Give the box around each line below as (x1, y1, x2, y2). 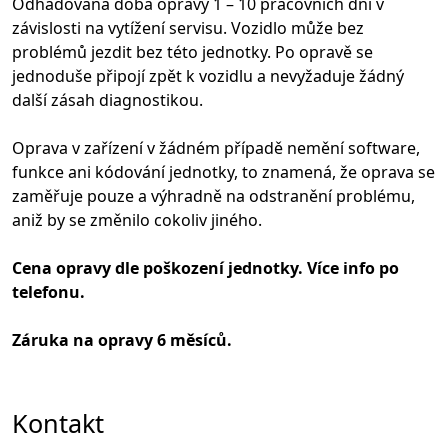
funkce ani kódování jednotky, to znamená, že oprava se (12, 160, 435, 183)
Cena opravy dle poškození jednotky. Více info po (12, 256, 399, 279)
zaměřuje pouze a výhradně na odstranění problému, (12, 184, 415, 207)
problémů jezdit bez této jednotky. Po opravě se (12, 40, 373, 63)
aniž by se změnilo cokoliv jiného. (12, 208, 262, 231)
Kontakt (12, 405, 104, 440)
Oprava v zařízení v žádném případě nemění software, (12, 136, 420, 159)
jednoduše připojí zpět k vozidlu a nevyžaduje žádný (12, 64, 404, 87)
